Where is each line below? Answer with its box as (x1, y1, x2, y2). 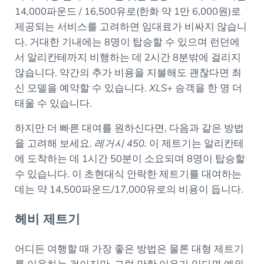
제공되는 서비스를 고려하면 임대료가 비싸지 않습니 (14, 19, 247, 34)
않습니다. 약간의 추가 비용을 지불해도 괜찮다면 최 (14, 65, 242, 80)
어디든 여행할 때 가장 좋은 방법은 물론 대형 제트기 (14, 242, 244, 256)
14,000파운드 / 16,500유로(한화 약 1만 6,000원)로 (14, 4, 241, 18)
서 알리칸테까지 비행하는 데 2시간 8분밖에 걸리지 (14, 50, 241, 64)
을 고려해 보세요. (14, 136, 94, 150)
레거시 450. (94, 136, 149, 150)
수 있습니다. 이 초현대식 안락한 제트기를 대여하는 (14, 167, 242, 181)
